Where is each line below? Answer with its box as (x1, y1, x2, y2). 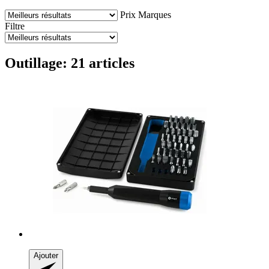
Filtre (5, 20, 25, 31)
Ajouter (34, 250, 58, 260)
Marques (138, 9, 171, 20)
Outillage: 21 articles (5, 55, 134, 71)
